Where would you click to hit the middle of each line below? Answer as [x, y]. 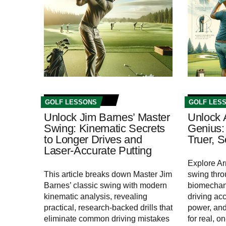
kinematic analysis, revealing [96, 197]
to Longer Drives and [93, 140]
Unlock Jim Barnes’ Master [107, 118]
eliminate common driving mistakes [107, 219]
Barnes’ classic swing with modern [105, 186]
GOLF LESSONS [71, 102]
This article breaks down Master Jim [108, 175]
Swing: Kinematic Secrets [105, 129]
